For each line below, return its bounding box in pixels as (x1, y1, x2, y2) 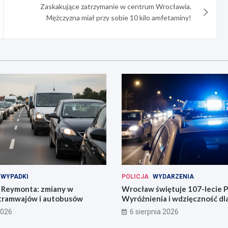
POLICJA (122, 173, 149, 180)
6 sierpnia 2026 (130, 207, 179, 216)
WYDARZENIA (153, 173, 194, 180)
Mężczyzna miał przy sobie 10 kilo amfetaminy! (46, 13, 192, 22)
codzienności (122, 203, 169, 213)
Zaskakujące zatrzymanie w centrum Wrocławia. (40, 2, 192, 11)
